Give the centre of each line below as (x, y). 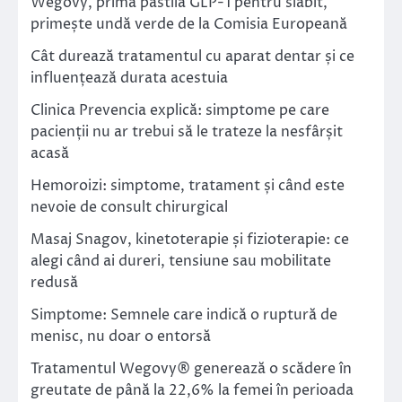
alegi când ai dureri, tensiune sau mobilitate (181, 262)
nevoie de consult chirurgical (129, 208)
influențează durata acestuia (129, 79)
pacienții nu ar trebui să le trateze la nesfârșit (187, 132)
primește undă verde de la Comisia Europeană (189, 25)
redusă (54, 283)
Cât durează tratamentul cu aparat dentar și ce (192, 57)
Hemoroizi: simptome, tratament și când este (188, 186)
